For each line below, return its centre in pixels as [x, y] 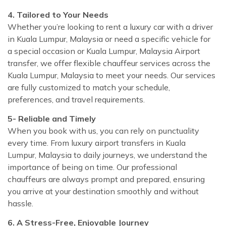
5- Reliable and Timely [52, 118]
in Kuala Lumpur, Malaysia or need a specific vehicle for [109, 39]
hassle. [20, 203]
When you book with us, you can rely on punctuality [103, 130]
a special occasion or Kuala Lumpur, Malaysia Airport [104, 51]
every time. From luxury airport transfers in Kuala [97, 143]
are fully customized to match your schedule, [89, 87]
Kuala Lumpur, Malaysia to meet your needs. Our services [111, 75]
